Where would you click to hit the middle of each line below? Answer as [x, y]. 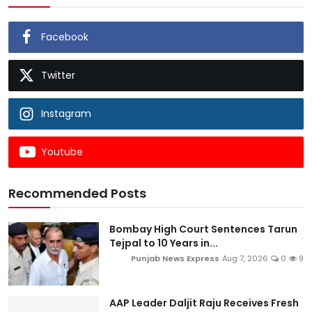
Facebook [65, 37]
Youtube [62, 151]
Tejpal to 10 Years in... [164, 243]
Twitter [58, 75]
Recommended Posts [77, 193]
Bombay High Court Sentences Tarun [203, 229]
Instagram [66, 113]
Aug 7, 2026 [245, 258]
